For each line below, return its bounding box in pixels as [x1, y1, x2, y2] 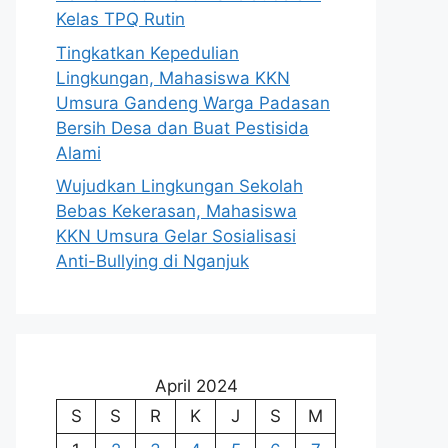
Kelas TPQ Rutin [56, 9, 185, 29]
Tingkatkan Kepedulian [56, 42, 239, 63]
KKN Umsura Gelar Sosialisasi [56, 226, 296, 246]
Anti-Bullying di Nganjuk [56, 251, 249, 271]
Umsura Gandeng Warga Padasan [56, 92, 330, 113]
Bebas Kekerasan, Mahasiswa [56, 201, 297, 221]
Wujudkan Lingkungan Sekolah [56, 176, 303, 196]
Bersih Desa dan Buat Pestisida [56, 117, 309, 138]
